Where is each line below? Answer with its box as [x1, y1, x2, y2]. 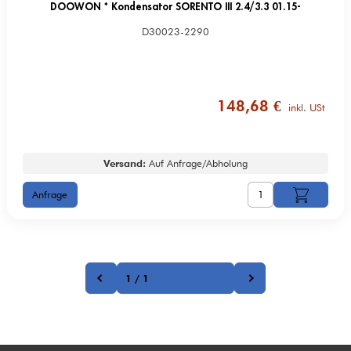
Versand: [103, 157, 146, 170]
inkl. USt [285, 101, 325, 114]
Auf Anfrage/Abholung [146, 157, 248, 170]
